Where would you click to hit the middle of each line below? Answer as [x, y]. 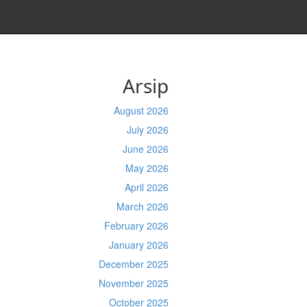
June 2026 [145, 149]
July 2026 [147, 130]
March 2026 [142, 206]
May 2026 [147, 168]
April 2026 [146, 187]
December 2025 [133, 264]
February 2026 [136, 225]
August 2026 [141, 110]
